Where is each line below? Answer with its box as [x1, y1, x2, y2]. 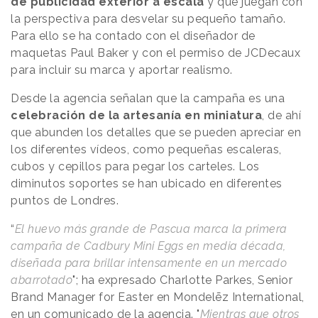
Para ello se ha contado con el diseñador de [11, 28, 256, 43]
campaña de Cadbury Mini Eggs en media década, [11, 238, 286, 253]
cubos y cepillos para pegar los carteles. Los [11, 159, 260, 173]
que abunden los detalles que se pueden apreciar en [11, 125, 301, 139]
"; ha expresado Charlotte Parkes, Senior [72, 273, 292, 287]
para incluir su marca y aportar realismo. [11, 62, 236, 77]
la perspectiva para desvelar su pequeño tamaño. [11, 11, 286, 26]
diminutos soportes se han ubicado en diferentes [11, 176, 283, 190]
